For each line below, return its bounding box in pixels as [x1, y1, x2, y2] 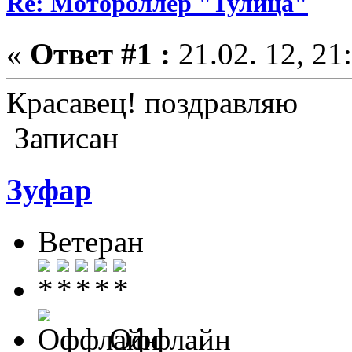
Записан [6, 120, 119, 155]
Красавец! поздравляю [6, 85, 298, 119]
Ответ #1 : [30, 36, 170, 71]
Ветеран [38, 225, 144, 259]
